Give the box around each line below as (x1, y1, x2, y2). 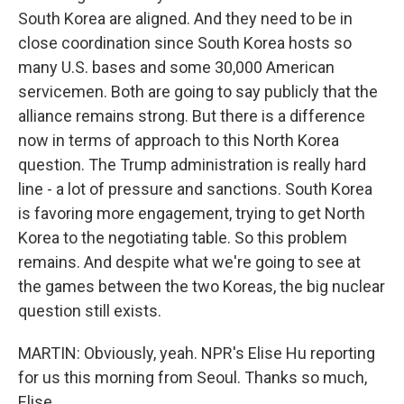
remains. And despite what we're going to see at (18, 252, 361, 271)
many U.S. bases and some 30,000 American (18, 57, 335, 77)
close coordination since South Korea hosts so (18, 32, 352, 52)
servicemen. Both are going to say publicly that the (18, 81, 378, 101)
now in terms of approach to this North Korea (18, 130, 339, 150)
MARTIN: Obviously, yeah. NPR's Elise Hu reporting (18, 343, 375, 363)
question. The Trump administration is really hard (18, 154, 366, 174)
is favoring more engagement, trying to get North (18, 203, 365, 223)
